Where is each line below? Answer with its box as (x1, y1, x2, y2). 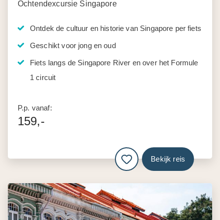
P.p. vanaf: (18, 103, 52, 112)
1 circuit (30, 73, 56, 82)
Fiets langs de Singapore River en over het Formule (30, 58, 198, 67)
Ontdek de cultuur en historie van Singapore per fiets (30, 24, 201, 32)
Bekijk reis (151, 155, 185, 164)
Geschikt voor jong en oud (30, 41, 116, 50)
